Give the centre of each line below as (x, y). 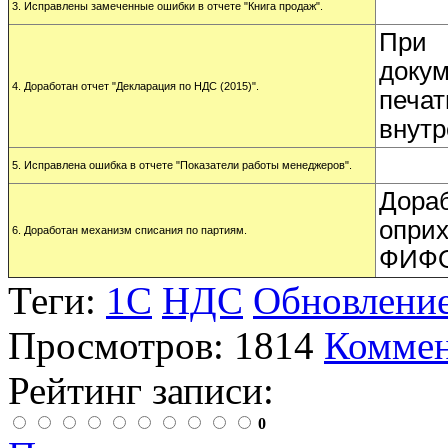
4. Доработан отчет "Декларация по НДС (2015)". (135, 86)
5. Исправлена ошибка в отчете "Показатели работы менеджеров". (182, 165)
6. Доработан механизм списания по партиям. (129, 230)
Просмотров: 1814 (161, 346)
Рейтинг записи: (141, 391)
